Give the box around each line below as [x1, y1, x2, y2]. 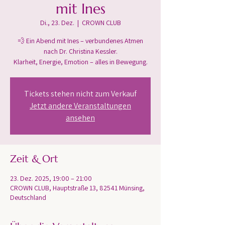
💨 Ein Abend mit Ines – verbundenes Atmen [18, 36, 143, 45]
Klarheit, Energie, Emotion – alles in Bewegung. [13, 57, 148, 66]
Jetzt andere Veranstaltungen [30, 100, 131, 111]
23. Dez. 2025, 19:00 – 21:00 [10, 174, 92, 183]
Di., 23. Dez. [40, 18, 74, 27]
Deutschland [10, 193, 46, 202]
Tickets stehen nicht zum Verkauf [24, 88, 137, 99]
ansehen [66, 113, 95, 123]
